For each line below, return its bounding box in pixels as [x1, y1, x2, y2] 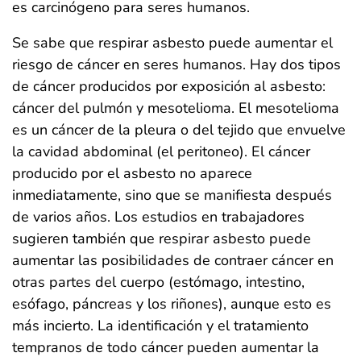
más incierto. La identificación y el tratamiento [12, 316, 309, 336]
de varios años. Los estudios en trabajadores [12, 207, 305, 227]
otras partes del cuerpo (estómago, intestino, [12, 272, 305, 293]
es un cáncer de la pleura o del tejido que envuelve [12, 120, 346, 140]
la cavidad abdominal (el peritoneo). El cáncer [12, 142, 310, 162]
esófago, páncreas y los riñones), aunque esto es [12, 294, 331, 314]
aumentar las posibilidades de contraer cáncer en [12, 251, 334, 271]
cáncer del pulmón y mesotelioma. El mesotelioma [12, 98, 339, 118]
